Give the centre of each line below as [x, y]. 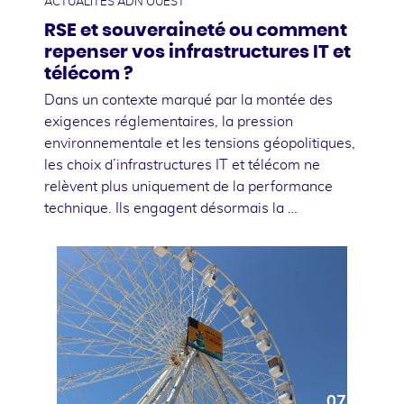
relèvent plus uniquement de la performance [188, 186]
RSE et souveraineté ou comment [196, 30]
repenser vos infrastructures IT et [197, 52]
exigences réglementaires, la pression [169, 121]
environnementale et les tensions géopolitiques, [200, 143]
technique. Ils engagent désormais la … [171, 208]
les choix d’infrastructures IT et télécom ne [182, 165]
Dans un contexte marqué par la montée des [188, 100]
